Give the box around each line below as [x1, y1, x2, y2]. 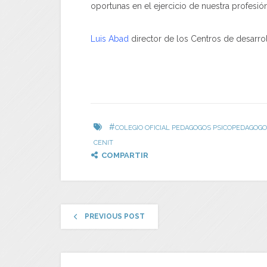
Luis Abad [91, 33, 131, 44]
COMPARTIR [101, 150, 148, 160]
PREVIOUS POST [85, 212, 145, 221]
